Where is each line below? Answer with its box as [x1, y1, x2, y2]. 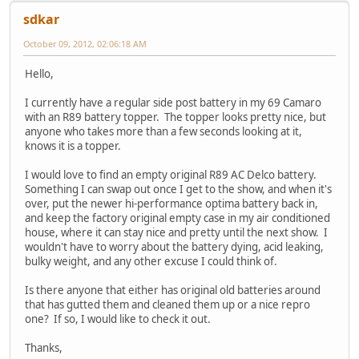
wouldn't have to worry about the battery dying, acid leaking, [25, 239, 324, 254]
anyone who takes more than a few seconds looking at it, [25, 123, 302, 139]
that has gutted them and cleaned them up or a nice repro [25, 296, 310, 312]
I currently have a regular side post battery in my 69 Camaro [25, 95, 321, 110]
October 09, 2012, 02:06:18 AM [23, 37, 147, 50]
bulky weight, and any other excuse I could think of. [25, 253, 280, 268]
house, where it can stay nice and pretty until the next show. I [25, 224, 328, 240]
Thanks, [25, 340, 63, 355]
